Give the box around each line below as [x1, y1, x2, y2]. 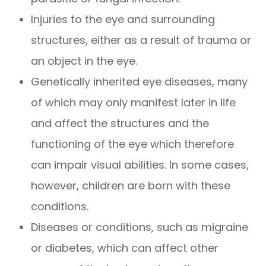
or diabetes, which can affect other [31, 240, 219, 256]
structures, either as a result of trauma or [31, 33, 252, 48]
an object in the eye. [31, 53, 138, 69]
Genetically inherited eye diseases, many [31, 74, 248, 90]
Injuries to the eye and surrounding [31, 12, 216, 27]
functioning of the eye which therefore [31, 137, 235, 152]
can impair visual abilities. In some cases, [31, 157, 249, 173]
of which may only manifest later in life [31, 95, 236, 110]
